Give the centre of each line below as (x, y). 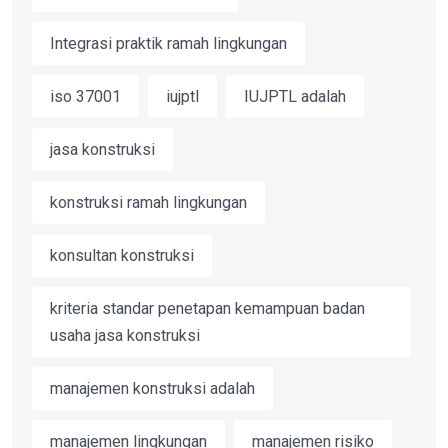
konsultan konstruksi (122, 256)
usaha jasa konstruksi (125, 336)
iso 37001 (85, 97)
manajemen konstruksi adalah (152, 389)
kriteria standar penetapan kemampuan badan (207, 309)
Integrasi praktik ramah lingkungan (168, 44)
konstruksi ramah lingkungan (148, 203)
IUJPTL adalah (295, 97)
